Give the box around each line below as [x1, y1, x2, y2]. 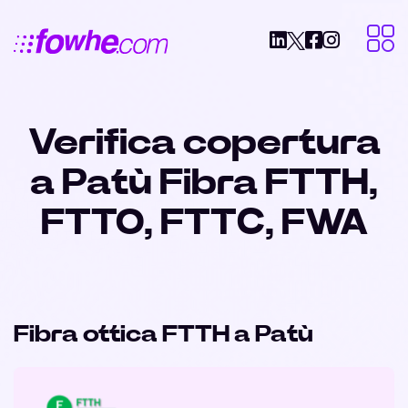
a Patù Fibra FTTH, [30, 165, 378, 201]
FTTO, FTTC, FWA [40, 205, 368, 241]
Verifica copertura [27, 125, 381, 161]
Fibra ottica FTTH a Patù [14, 322, 313, 346]
